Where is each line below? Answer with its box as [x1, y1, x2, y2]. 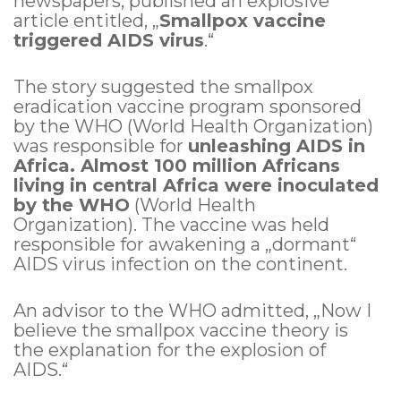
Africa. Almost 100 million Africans [13, 155, 340, 177]
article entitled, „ [13, 10, 159, 32]
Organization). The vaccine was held [13, 214, 329, 236]
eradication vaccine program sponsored [13, 96, 362, 118]
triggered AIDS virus [13, 30, 204, 52]
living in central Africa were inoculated [13, 175, 379, 197]
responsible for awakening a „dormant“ [13, 234, 356, 256]
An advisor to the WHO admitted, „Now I [13, 300, 371, 322]
